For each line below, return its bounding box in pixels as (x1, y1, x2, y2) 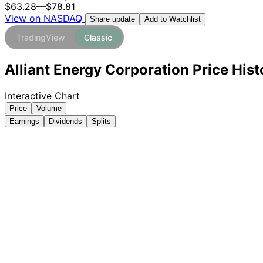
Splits (92, 117, 111, 126)
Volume (36, 104, 62, 113)
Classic (84, 32, 112, 43)
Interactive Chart (5, 90, 80, 102)
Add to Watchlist (144, 15, 201, 24)
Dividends (49, 117, 82, 126)
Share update (90, 15, 135, 24)
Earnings (9, 117, 39, 126)
